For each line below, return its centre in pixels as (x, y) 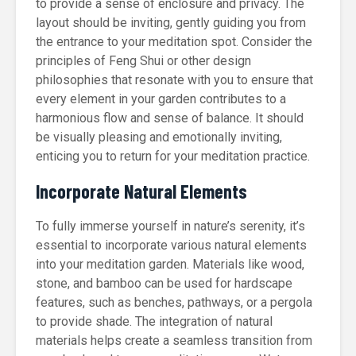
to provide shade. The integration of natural (154, 321)
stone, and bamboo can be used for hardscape (164, 283)
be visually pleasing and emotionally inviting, (159, 137)
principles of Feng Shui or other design (143, 61)
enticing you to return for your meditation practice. (173, 156)
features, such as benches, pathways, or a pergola (174, 302)
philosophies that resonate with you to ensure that (174, 80)
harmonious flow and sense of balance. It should (170, 118)
